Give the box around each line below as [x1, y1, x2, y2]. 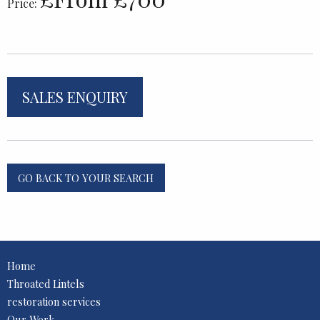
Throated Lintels [7, 276, 84, 291]
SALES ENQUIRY [22, 86, 128, 106]
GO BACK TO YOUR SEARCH [18, 170, 154, 185]
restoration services [7, 294, 101, 309]
